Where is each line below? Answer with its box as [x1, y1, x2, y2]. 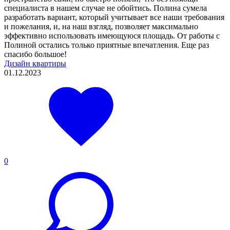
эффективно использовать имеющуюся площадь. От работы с [4, 31, 220, 40]
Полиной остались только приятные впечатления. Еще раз [4, 40, 209, 49]
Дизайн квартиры [4, 59, 66, 68]
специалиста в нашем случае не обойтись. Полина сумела [4, 3, 207, 12]
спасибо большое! [4, 49, 67, 59]
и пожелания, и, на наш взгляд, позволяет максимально [4, 22, 198, 31]
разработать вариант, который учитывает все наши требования [4, 12, 224, 22]
